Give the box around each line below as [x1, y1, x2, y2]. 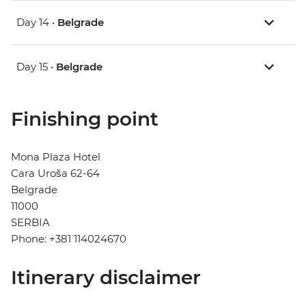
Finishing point [11, 107, 158, 131]
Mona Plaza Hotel [11, 150, 100, 164]
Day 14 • [16, 16, 57, 29]
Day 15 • [16, 60, 56, 74]
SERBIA [11, 216, 50, 229]
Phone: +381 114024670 [11, 232, 126, 246]
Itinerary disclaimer [11, 266, 201, 290]
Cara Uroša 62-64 [11, 167, 100, 180]
